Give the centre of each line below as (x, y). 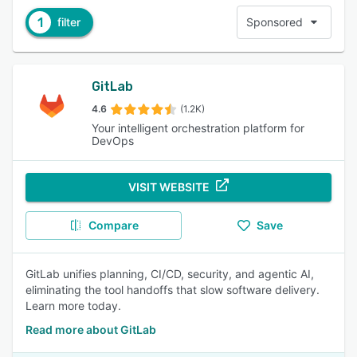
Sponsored (275, 22)
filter (69, 22)
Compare (113, 225)
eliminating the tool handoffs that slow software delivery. (173, 290)
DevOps (112, 141)
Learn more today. (73, 306)
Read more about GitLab (91, 330)
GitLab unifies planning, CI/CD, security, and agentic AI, (170, 274)
